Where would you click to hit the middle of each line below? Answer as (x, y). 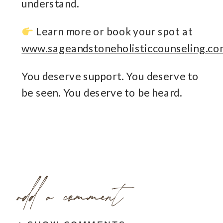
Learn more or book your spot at (113, 31)
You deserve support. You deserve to (110, 76)
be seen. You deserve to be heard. (102, 93)
